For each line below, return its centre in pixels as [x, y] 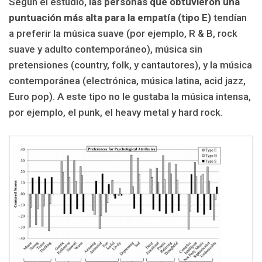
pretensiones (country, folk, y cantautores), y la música [130, 65]
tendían [229, 18]
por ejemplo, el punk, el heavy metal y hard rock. [116, 113]
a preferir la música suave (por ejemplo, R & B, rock [123, 34]
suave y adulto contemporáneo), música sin [106, 49]
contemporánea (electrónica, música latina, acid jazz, [127, 81]
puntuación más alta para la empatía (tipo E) [110, 18]
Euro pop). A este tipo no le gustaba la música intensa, [130, 97]
